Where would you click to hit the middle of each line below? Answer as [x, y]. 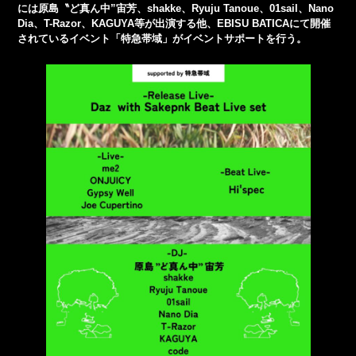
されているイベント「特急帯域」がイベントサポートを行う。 [163, 39]
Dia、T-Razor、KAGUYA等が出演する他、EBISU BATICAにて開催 [174, 24]
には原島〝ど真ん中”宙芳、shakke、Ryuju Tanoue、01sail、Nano [176, 9]
